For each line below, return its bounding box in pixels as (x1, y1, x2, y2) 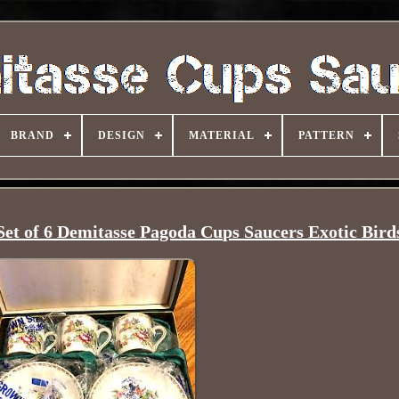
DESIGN (98, 129, 145, 142)
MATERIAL (189, 129, 255, 142)
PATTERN (298, 129, 354, 142)
